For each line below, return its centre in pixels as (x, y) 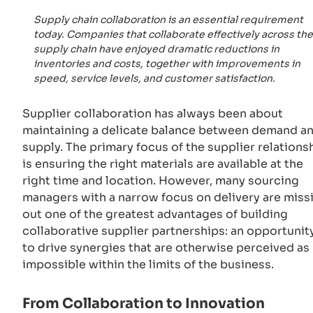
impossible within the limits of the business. (150, 264)
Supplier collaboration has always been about (153, 113)
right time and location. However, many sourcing (161, 180)
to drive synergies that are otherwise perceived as (166, 247)
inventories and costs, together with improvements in (167, 63)
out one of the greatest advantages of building (155, 214)
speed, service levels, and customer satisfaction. (154, 78)
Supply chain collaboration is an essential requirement (168, 19)
